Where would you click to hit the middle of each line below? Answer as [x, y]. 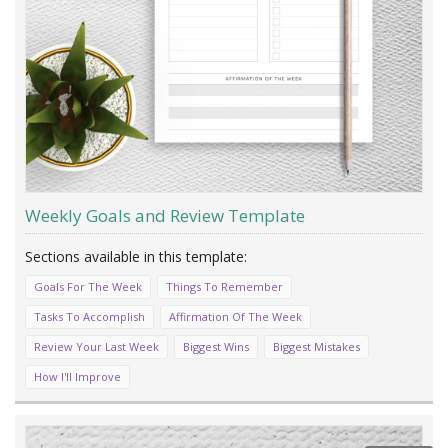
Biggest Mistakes [316, 346]
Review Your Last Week [96, 346]
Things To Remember [224, 286]
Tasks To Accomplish [89, 316]
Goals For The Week [88, 286]
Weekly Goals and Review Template [165, 215]
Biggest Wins [216, 346]
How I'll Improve [77, 376]
